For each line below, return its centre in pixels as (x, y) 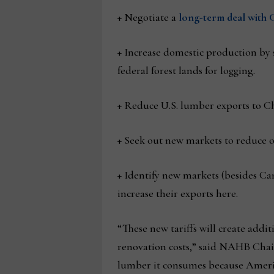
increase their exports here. (177, 193)
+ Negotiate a (148, 17)
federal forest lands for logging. (186, 70)
